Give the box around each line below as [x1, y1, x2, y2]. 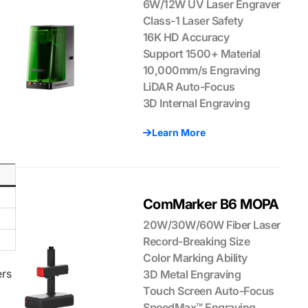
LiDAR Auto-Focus [142, 80, 235, 93]
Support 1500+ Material [142, 47, 261, 60]
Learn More [151, 126, 206, 138]
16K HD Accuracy [142, 30, 230, 44]
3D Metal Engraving [143, 267, 241, 281]
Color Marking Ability [143, 251, 247, 265]
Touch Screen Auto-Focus [143, 284, 274, 298]
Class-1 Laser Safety [142, 14, 243, 27]
